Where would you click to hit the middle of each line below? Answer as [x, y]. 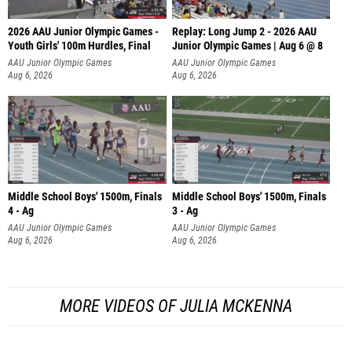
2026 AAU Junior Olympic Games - [83, 31]
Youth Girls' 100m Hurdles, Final [79, 46]
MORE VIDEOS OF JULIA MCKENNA [176, 306]
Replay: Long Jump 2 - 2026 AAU [244, 31]
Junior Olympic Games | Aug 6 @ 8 [247, 46]
